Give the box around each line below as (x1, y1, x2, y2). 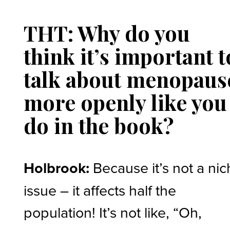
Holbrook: (24, 157, 93, 179)
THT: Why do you (24, 19, 190, 47)
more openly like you (24, 88, 227, 117)
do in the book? (24, 111, 174, 140)
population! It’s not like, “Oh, (24, 202, 202, 223)
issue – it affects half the (24, 180, 177, 201)
